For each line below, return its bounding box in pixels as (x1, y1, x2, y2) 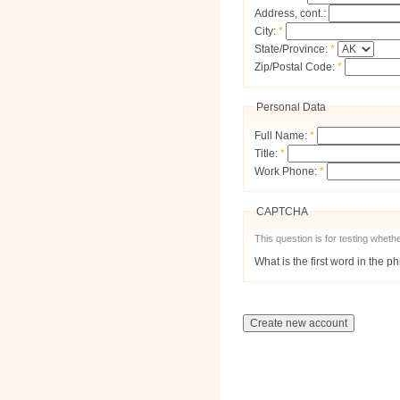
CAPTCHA (256, 204, 308, 218)
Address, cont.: (254, 6, 329, 20)
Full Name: (254, 129, 310, 142)
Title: (254, 146, 280, 160)
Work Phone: (254, 164, 320, 178)
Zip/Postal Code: (254, 60, 337, 73)
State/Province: (254, 42, 330, 55)
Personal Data (256, 100, 326, 113)
